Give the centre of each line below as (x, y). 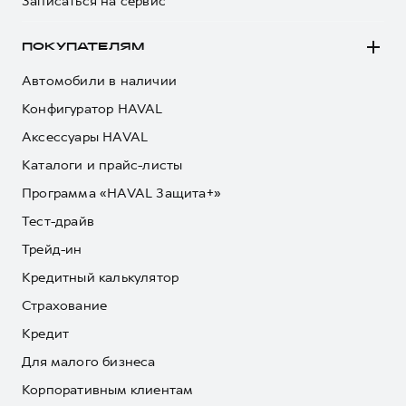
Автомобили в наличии (99, 81)
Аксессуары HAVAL (85, 137)
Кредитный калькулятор (101, 277)
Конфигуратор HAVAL (92, 109)
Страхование (65, 305)
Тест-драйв (58, 221)
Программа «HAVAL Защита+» (121, 193)
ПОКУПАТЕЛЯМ (83, 47)
